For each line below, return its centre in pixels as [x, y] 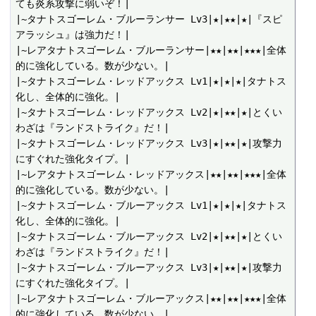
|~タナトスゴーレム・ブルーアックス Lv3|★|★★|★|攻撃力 [149, 268]
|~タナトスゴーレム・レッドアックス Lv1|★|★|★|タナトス [151, 81]
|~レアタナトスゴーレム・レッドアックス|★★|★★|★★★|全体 [151, 175]
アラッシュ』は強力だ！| [73, 35]
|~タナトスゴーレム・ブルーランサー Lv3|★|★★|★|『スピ [149, 19]
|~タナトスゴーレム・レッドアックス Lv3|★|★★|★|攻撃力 [149, 144]
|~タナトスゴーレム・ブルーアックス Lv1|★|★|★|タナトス [151, 206]
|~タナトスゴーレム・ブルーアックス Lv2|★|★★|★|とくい [149, 237]
